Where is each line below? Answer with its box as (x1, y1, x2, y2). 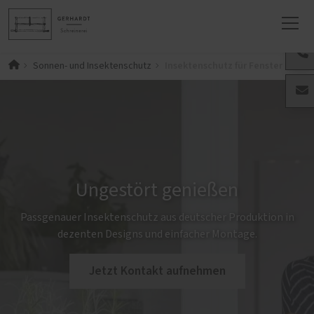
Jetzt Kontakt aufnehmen (88, 262, 226, 280)
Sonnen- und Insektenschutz (32, 60, 151, 71)
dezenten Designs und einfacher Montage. (57, 228, 257, 240)
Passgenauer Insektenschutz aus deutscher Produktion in (20, 212, 294, 224)
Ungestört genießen (76, 181, 238, 201)
